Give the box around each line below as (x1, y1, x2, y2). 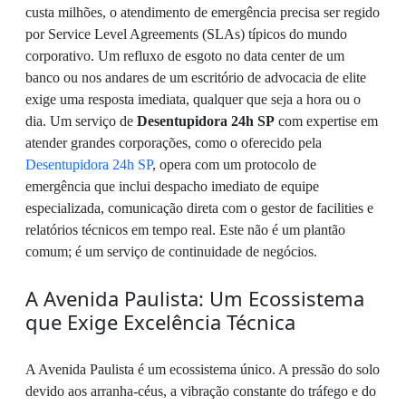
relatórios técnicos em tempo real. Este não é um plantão (25, 222, 345, 237)
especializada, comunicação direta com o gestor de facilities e (25, 200, 373, 216)
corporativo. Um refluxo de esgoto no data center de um (25, 48, 344, 63)
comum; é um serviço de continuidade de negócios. (25, 244, 317, 259)
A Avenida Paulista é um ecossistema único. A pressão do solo (25, 362, 380, 377)
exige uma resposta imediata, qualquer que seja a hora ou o (25, 92, 361, 107)
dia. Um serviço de (25, 113, 137, 129)
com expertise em (275, 113, 378, 129)
